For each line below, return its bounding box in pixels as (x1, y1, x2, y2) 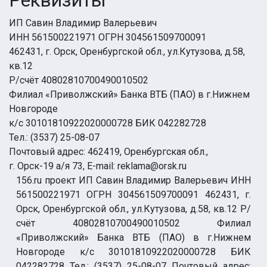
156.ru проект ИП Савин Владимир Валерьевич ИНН (15, 175, 252, 186)
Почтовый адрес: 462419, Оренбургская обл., (9, 146, 208, 157)
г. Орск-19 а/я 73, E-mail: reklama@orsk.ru (9, 160, 187, 172)
